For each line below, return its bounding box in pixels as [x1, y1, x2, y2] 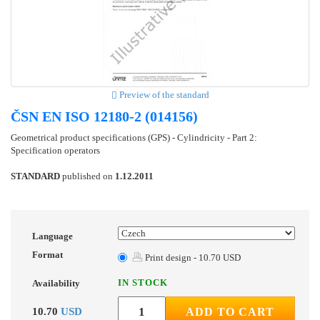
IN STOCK [118, 277, 168, 289]
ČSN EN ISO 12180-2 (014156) [11, 109, 198, 125]
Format [32, 249, 63, 261]
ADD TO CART [186, 306, 275, 319]
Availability [32, 278, 80, 289]
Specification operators [11, 145, 100, 156]
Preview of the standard [116, 89, 209, 101]
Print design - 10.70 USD [143, 252, 241, 264]
